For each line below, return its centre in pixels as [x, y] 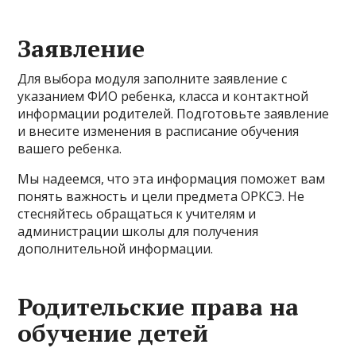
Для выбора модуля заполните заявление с [153, 79]
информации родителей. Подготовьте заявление [174, 114]
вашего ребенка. [70, 149]
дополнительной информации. [116, 249]
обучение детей [113, 333]
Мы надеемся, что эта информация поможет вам [172, 179]
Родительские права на [159, 307]
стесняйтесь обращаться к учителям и [137, 214]
